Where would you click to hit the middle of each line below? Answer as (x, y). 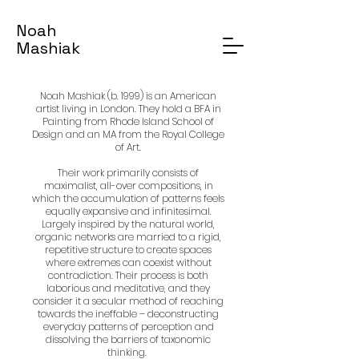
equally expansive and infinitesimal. (128, 211)
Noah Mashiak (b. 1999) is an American (128, 96)
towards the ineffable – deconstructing (128, 314)
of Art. (128, 147)
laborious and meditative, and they (128, 288)
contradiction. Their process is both (128, 275)
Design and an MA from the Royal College (128, 134)
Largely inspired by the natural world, (128, 224)
